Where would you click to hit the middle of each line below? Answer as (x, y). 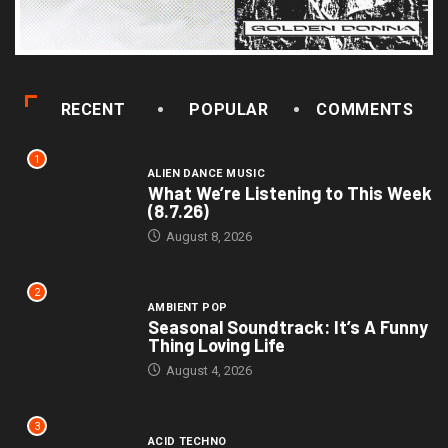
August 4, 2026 (207, 371)
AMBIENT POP (187, 308)
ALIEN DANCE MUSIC (206, 174)
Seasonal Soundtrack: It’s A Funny (287, 327)
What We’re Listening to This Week (289, 193)
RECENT (93, 109)
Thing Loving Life (216, 345)
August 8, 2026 (207, 237)
